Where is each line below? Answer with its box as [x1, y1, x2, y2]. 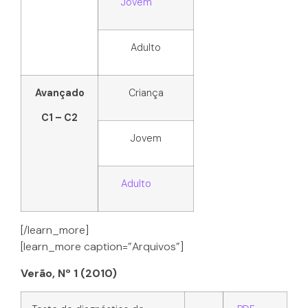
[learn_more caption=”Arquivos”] [21, 239, 184, 254]
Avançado [34, 87, 85, 100]
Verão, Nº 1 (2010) [21, 265, 117, 280]
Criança [128, 87, 164, 100]
